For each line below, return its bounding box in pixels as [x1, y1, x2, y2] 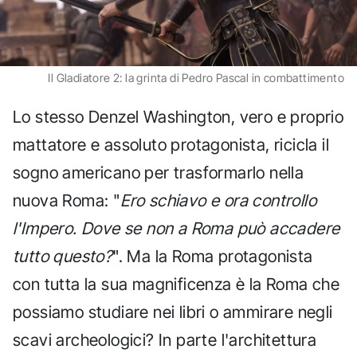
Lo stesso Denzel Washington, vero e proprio [13, 106, 344, 127]
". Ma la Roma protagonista [112, 245, 313, 266]
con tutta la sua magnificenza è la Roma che [13, 273, 340, 294]
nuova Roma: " [13, 190, 121, 210]
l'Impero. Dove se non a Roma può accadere [13, 218, 340, 238]
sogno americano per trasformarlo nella [13, 162, 304, 182]
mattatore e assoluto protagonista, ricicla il [13, 134, 329, 155]
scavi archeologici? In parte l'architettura [13, 329, 317, 350]
